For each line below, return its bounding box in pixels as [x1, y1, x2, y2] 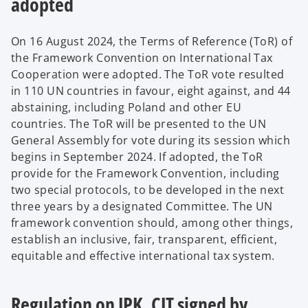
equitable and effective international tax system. [11, 248, 278, 263]
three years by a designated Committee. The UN [11, 199, 273, 214]
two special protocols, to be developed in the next [11, 182, 285, 197]
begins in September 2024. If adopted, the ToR [11, 149, 263, 164]
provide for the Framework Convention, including [11, 166, 280, 181]
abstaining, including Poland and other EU [11, 100, 242, 115]
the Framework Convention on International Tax [11, 50, 273, 65]
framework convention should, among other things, [11, 215, 294, 230]
